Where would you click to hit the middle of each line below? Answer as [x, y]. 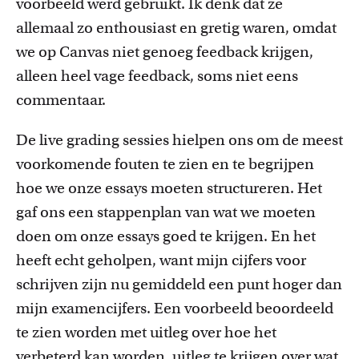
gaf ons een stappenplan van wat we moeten [166, 212]
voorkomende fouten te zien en [124, 164]
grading [93, 140]
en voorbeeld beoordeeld [248, 308]
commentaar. [61, 100]
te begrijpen [273, 164]
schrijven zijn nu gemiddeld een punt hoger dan [179, 284]
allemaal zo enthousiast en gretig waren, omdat [176, 28]
